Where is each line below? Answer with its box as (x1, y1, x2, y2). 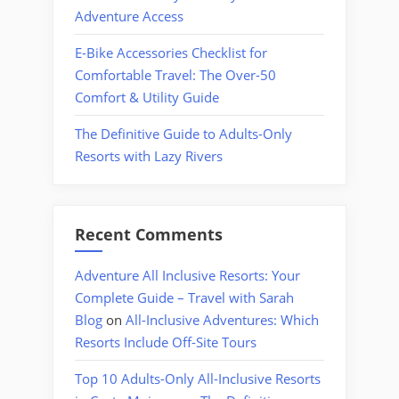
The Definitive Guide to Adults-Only (75, 124, 292, 142)
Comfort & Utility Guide (75, 87, 219, 106)
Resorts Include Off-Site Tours (75, 332, 256, 351)
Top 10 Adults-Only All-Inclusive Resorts (75, 369, 321, 387)
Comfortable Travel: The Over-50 (75, 65, 276, 84)
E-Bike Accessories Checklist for (75, 43, 267, 61)
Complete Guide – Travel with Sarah (75, 288, 294, 306)
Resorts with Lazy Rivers (75, 146, 223, 165)
